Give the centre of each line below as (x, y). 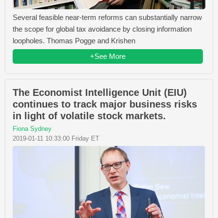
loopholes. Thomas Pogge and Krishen (74, 41)
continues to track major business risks (105, 104)
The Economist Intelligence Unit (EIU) (100, 93)
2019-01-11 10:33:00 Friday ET (56, 139)
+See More (108, 56)
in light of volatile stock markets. (89, 116)
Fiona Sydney (32, 129)
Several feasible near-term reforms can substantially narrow (107, 18)
